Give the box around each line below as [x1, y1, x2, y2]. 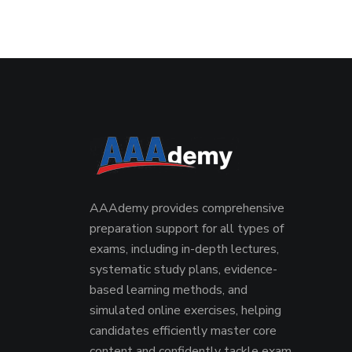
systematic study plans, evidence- [90, 261, 277, 278]
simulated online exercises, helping [90, 302, 281, 319]
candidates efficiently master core [90, 322, 277, 339]
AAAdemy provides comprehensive [90, 200, 284, 217]
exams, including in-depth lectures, [90, 240, 279, 258]
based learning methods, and [90, 281, 247, 299]
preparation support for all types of [90, 220, 284, 237]
